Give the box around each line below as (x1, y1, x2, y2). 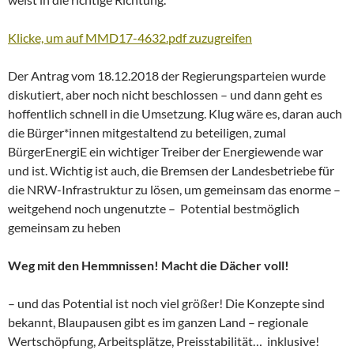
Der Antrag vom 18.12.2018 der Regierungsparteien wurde (8, 67, 326, 83)
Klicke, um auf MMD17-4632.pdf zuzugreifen (8, 29, 252, 45)
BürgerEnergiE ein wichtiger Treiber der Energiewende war (8, 143, 323, 159)
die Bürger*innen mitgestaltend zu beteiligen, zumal (8, 124, 286, 140)
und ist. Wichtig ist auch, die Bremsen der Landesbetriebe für (8, 162, 334, 178)
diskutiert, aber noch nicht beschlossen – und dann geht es (8, 86, 322, 102)
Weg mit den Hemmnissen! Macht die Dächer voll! (8, 257, 289, 273)
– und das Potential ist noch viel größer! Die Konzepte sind (8, 295, 325, 311)
